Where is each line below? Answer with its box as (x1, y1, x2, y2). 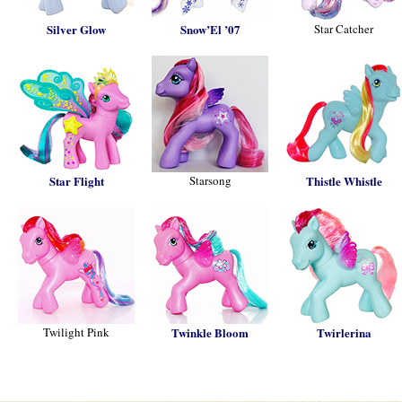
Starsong (188, 172, 232, 188)
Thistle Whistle (305, 172, 382, 189)
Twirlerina (316, 324, 371, 341)
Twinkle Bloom (171, 324, 249, 341)
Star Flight (48, 172, 104, 189)
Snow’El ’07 (179, 21, 240, 38)
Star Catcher (314, 21, 373, 37)
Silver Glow (47, 21, 106, 38)
